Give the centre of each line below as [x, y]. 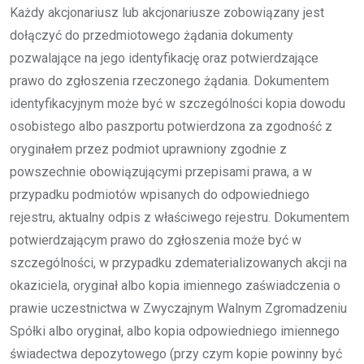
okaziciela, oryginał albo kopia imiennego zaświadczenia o [175, 285]
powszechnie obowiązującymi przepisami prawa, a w [161, 171]
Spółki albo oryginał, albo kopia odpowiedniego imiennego [175, 331]
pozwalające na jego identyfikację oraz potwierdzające [164, 58]
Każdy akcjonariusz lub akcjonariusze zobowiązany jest [167, 12]
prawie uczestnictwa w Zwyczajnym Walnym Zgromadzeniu [178, 308]
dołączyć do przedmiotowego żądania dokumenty [152, 35]
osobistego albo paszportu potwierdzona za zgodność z [171, 126]
